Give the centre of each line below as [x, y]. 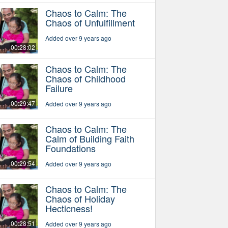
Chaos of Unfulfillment [90, 22]
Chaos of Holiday [80, 198]
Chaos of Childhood [85, 78]
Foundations [70, 148]
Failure [59, 88]
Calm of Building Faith [90, 138]
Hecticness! [69, 208]
